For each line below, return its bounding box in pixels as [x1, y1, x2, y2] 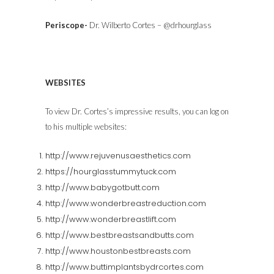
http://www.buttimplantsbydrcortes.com [45, 261, 204, 273]
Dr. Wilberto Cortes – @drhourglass [89, 20, 212, 30]
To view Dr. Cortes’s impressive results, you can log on [45, 106, 229, 116]
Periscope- [45, 20, 89, 30]
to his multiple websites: [45, 122, 127, 131]
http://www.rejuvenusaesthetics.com [45, 150, 191, 161]
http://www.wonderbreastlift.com [45, 213, 176, 225]
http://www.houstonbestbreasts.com [45, 245, 191, 257]
